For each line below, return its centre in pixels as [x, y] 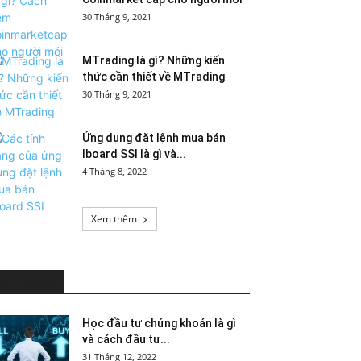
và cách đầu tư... [126, 339]
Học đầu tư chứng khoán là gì [159, 323]
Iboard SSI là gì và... [134, 154]
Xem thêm [114, 219]
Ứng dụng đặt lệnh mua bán [154, 138]
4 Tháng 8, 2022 [114, 171]
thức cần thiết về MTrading [154, 77]
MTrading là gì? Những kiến [154, 60]
